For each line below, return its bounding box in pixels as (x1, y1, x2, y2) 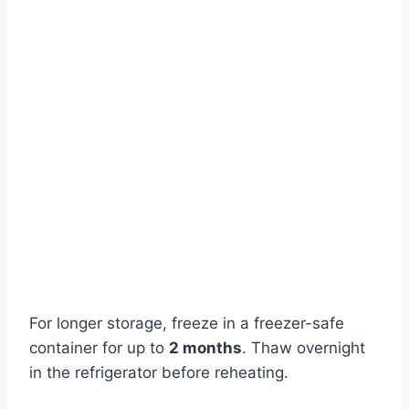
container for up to (29, 339, 169, 358)
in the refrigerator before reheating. (29, 363, 288, 383)
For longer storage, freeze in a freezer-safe (29, 314, 344, 333)
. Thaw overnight (242, 339, 365, 358)
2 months (169, 339, 242, 358)
